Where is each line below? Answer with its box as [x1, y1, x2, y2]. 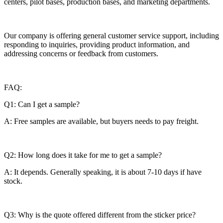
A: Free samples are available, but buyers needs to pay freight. [4, 116, 199, 125]
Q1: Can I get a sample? [4, 100, 80, 109]
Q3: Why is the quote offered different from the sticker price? [4, 210, 196, 219]
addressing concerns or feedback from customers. [4, 49, 158, 58]
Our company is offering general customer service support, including [4, 31, 219, 40]
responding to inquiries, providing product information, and [4, 40, 190, 49]
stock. [4, 176, 22, 185]
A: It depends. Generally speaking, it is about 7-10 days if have [4, 167, 202, 176]
